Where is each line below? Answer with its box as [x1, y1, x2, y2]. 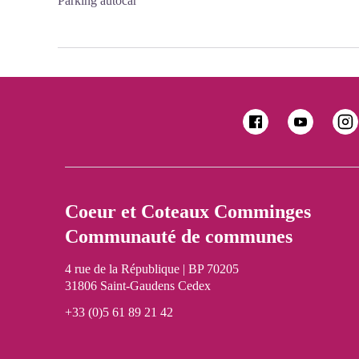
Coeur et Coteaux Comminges [64, 201, 311, 222]
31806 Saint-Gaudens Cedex [64, 279, 211, 292]
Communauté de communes [64, 226, 292, 247]
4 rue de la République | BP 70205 [64, 262, 239, 276]
